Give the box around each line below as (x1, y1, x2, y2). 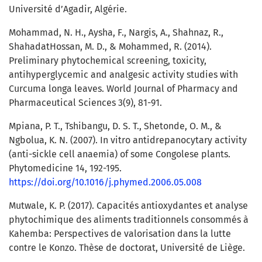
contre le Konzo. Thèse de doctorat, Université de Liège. (9, 242, 245, 254)
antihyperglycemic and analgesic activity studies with (9, 69, 238, 81)
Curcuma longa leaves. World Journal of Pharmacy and (9, 83, 238, 95)
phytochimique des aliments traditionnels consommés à (9, 214, 249, 226)
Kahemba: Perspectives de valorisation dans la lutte (9, 228, 231, 240)
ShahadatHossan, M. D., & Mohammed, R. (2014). (9, 41, 212, 53)
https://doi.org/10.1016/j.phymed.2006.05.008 (9, 177, 202, 188)
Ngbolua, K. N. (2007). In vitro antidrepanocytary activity (9, 135, 247, 146)
